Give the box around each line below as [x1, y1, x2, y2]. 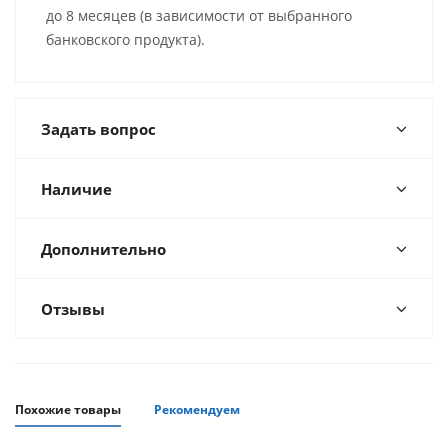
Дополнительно [41, 239, 166, 260]
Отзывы [41, 299, 105, 320]
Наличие [41, 179, 112, 200]
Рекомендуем [154, 401, 240, 419]
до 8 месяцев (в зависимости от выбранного [46, 6, 352, 26]
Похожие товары [15, 401, 121, 419]
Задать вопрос [41, 119, 156, 140]
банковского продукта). [46, 30, 205, 50]
